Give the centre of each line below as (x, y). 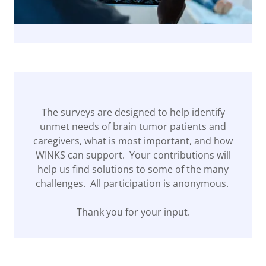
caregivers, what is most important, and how (133, 141)
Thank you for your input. (133, 212)
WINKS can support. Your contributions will (133, 155)
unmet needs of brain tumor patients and (133, 126)
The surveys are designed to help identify (133, 112)
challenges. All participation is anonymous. (133, 183)
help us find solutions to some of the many (133, 169)
